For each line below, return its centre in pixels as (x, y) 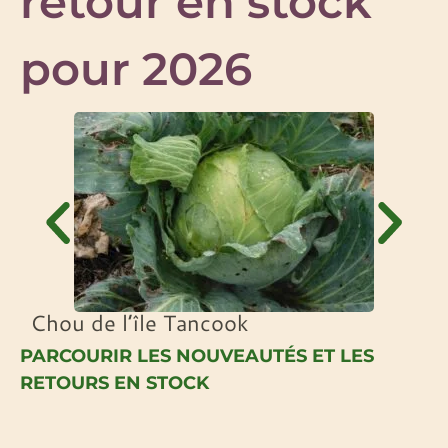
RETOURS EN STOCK (114, 383)
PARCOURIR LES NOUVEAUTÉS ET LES (197, 356)
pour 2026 (136, 69)
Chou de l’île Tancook (139, 323)
